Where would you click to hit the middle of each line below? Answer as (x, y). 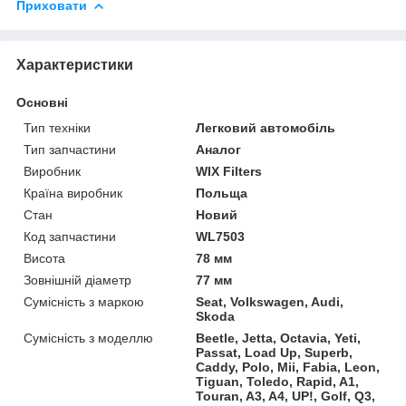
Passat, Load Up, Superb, (275, 352)
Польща (222, 193)
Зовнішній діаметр (77, 280)
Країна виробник (73, 193)
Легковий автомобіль (266, 127)
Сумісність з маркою (84, 301)
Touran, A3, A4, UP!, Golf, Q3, (286, 396)
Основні (42, 102)
